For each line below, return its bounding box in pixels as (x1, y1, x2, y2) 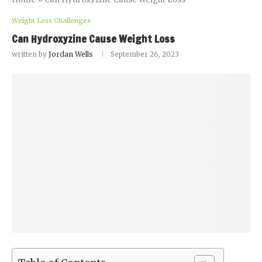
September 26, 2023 (111, 50, 179, 58)
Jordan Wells (49, 50, 93, 58)
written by (12, 50, 49, 58)
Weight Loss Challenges (12, 16, 91, 25)
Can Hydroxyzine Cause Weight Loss (12, 31, 175, 46)
